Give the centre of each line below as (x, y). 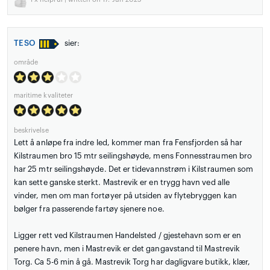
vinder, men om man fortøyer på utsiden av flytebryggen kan (125, 196)
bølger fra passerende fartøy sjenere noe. (89, 209)
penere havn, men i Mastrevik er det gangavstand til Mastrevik (127, 249)
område (26, 63)
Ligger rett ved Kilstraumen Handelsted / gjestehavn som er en (127, 236)
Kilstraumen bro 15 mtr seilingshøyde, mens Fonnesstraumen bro (133, 156)
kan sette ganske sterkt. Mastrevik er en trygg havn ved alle (122, 183)
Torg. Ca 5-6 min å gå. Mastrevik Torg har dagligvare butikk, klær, (132, 262)
